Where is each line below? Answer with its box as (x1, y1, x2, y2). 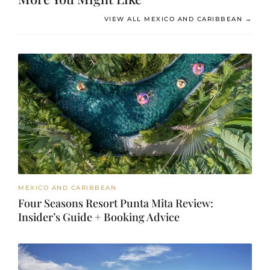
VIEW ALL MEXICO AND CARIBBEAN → (104, 14, 252, 23)
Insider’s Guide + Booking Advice (18, 209, 180, 224)
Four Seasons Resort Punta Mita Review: (18, 195, 213, 210)
